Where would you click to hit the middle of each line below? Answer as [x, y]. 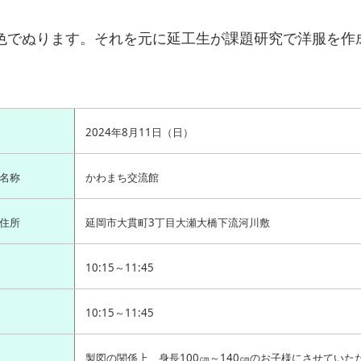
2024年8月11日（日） [139, 132]
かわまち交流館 [122, 177]
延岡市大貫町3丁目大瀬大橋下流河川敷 [177, 222]
